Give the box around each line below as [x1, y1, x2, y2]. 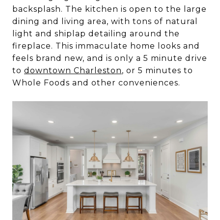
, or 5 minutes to [122, 65, 193, 75]
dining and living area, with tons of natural [12, 16, 198, 26]
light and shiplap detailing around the [12, 28, 180, 38]
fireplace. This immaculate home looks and [12, 41, 200, 51]
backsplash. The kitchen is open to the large [12, 4, 207, 14]
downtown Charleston [24, 65, 122, 75]
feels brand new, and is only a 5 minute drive [12, 53, 207, 63]
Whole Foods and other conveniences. [12, 78, 180, 87]
